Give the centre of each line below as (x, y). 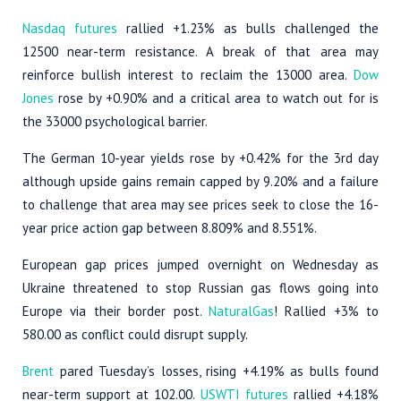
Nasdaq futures (70, 28)
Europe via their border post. (115, 311)
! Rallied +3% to (326, 311)
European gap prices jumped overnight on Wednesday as (200, 264)
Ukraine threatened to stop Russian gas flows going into (200, 287)
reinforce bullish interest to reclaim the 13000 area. (188, 74)
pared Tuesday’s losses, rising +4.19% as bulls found (219, 371)
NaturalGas (241, 311)
